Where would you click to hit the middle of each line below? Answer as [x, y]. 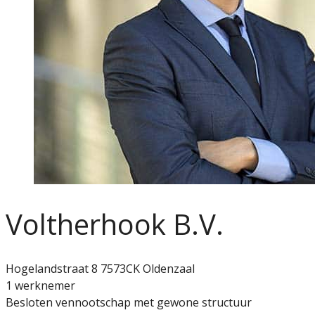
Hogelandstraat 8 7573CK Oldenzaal [100, 268]
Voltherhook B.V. [115, 224]
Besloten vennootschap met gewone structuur [129, 302]
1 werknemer [40, 285]
